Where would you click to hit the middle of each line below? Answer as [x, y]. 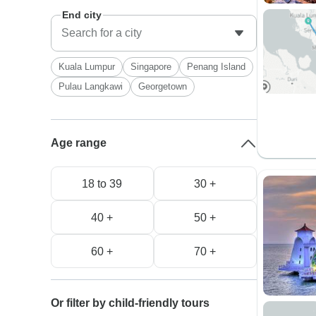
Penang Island [217, 67]
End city [82, 15]
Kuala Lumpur [87, 67]
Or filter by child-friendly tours [130, 303]
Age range [79, 143]
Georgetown [163, 86]
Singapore [151, 67]
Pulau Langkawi [91, 86]
